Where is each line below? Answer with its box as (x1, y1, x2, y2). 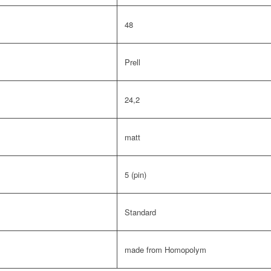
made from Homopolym (125, 244, 206, 256)
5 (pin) (125, 169, 146, 181)
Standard (125, 206, 156, 218)
